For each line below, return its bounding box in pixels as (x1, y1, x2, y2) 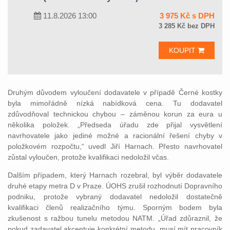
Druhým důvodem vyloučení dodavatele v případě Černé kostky (8, 88, 222, 97)
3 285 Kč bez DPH (159, 22, 215, 30)
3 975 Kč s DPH (160, 11, 215, 20)
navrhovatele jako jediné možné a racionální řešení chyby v (8, 131, 222, 140)
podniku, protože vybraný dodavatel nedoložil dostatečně (8, 192, 222, 201)
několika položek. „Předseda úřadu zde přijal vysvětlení (8, 120, 222, 129)
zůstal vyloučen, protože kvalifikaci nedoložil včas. (8, 152, 169, 161)
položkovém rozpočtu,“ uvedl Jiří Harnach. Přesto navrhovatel (8, 142, 222, 150)
